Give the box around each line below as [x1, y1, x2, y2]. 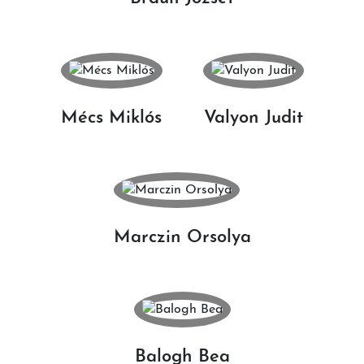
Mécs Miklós [61, 109, 162, 128]
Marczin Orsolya [113, 228, 251, 247]
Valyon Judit [203, 109, 303, 128]
